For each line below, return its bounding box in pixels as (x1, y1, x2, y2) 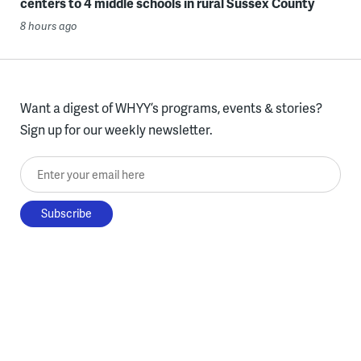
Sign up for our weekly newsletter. (19, 119, 213, 139)
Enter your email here (19, 157, 143, 176)
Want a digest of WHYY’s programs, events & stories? (19, 98, 322, 117)
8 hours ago (19, 18, 77, 33)
